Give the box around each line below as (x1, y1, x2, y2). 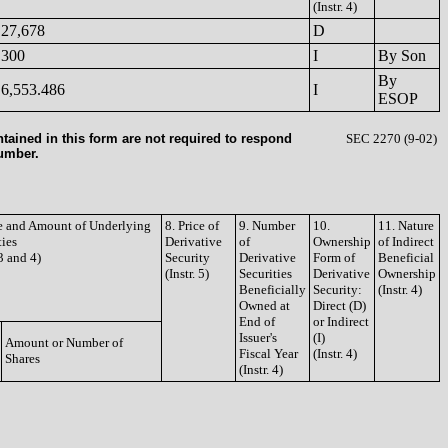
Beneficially (239, 282, 306, 297)
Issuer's (239, 330, 277, 345)
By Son (378, 47, 426, 64)
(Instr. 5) (165, 266, 209, 281)
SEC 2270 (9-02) (346, 131, 437, 146)
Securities (239, 266, 292, 281)
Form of (313, 250, 355, 265)
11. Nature (378, 218, 434, 233)
